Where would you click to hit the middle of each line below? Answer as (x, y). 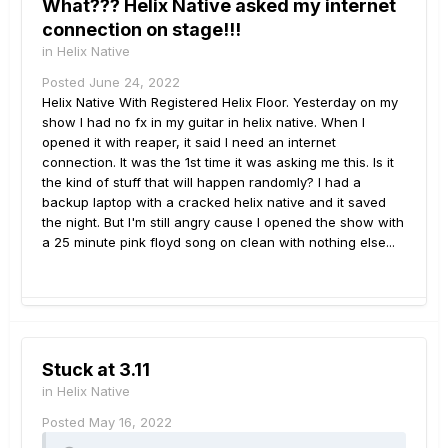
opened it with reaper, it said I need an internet (189, 141)
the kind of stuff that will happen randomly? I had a (201, 181)
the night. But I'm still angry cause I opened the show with (223, 221)
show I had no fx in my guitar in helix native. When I (203, 121)
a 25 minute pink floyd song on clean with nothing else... (218, 241)
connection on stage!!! (141, 29)
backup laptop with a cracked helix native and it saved (214, 201)
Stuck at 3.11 (96, 369)
